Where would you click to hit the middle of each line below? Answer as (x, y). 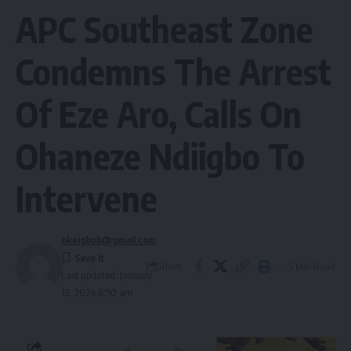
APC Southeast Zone (165, 29)
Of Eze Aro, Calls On (159, 114)
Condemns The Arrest (174, 71)
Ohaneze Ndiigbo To (160, 156)
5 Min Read (312, 266)
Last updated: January (107, 275)
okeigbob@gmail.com (109, 240)
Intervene (87, 198)
